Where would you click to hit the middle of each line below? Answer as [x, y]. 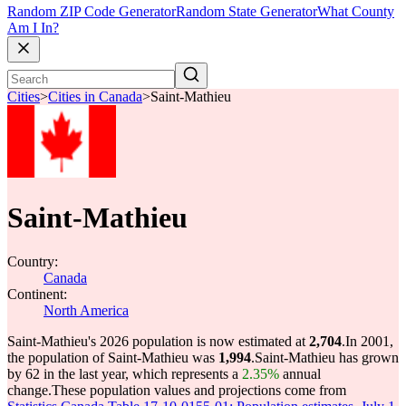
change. [29, 390]
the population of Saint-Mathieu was [113, 358]
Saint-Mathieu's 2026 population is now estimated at [158, 341]
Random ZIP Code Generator [92, 12]
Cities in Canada [95, 97]
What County [356, 12]
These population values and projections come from [199, 390]
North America [86, 310]
